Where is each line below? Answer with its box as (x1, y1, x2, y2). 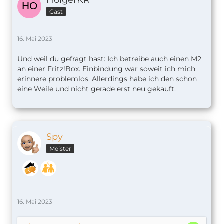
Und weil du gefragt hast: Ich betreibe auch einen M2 (17, 54, 201, 63)
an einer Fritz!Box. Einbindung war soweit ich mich (17, 64, 195, 73)
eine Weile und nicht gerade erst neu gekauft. (17, 84, 176, 93)
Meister (49, 144, 71, 152)
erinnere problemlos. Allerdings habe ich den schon (17, 74, 197, 83)
